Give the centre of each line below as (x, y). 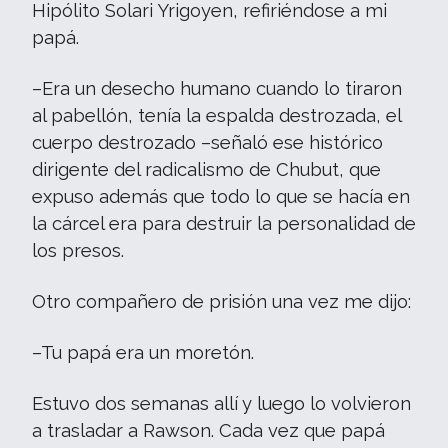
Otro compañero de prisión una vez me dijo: (221, 301)
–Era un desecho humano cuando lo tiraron (217, 88)
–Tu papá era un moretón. (143, 352)
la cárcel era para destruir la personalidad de (224, 223)
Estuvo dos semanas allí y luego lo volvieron (221, 403)
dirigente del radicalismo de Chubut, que (206, 169)
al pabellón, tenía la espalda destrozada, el (216, 115)
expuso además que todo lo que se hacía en (221, 196)
